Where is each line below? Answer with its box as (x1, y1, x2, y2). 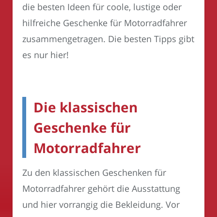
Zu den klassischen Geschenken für (22, 167, 166, 179)
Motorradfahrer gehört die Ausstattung (22, 183, 180, 195)
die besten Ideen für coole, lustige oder (22, 1, 182, 13)
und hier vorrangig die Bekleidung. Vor (22, 199, 180, 211)
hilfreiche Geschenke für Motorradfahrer (22, 17, 187, 29)
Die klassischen (33, 98, 138, 117)
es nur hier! (22, 49, 69, 61)
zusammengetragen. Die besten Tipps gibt (22, 33, 194, 45)
